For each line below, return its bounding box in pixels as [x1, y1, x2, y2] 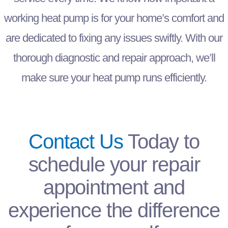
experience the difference [8, 198, 220, 221]
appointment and [43, 176, 185, 198]
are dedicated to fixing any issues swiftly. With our [6, 32, 222, 45]
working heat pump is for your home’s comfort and [4, 12, 224, 25]
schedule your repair [28, 153, 200, 176]
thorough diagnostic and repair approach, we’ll [13, 51, 215, 65]
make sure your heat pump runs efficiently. [21, 71, 207, 84]
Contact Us [28, 130, 123, 153]
